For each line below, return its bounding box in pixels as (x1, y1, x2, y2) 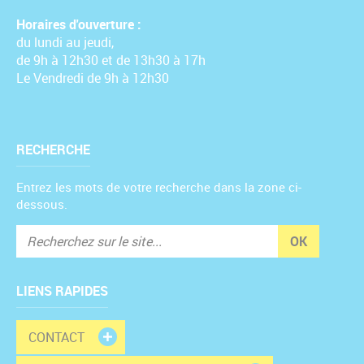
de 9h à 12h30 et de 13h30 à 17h (16, 51, 206, 69)
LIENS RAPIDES (16, 282, 108, 300)
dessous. (16, 196, 67, 212)
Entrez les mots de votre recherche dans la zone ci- (16, 179, 301, 195)
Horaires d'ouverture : (16, 15, 141, 33)
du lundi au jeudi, (16, 33, 114, 51)
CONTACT (28, 328, 84, 346)
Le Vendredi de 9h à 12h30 (16, 69, 169, 87)
